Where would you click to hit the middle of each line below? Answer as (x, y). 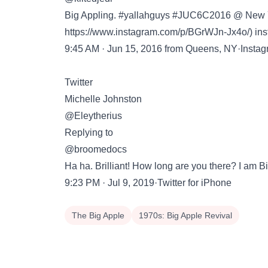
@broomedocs (96, 149)
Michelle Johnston (103, 99)
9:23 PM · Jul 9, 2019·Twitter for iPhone (148, 183)
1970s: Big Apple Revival (185, 215)
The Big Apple (98, 215)
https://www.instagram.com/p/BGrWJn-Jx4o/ (157, 32)
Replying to (89, 133)
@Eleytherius (93, 116)
